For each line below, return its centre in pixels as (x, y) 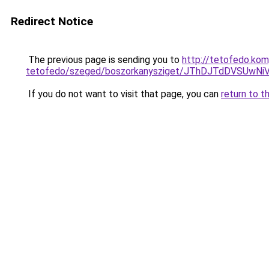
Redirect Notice (52, 21)
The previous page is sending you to (104, 60)
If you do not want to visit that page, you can (123, 94)
